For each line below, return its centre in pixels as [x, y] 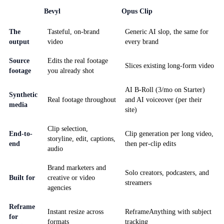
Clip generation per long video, [169, 133]
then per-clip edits [150, 143]
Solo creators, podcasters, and [167, 172]
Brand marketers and [77, 167]
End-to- [21, 133]
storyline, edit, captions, [81, 138]
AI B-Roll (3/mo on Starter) [165, 89]
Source [19, 60]
